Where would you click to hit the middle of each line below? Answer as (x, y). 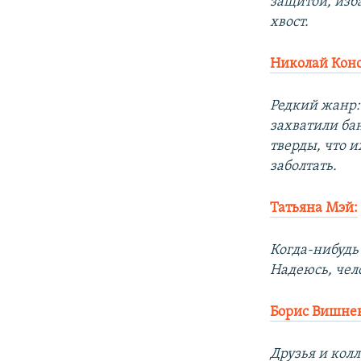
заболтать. (304, 166)
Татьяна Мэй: (314, 208)
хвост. (290, 22)
